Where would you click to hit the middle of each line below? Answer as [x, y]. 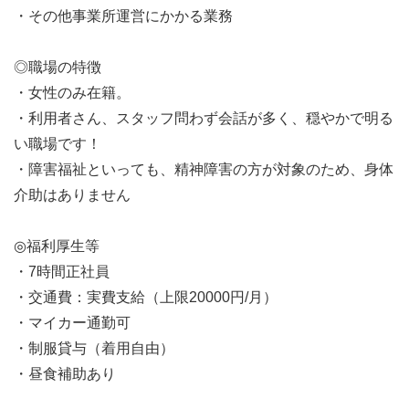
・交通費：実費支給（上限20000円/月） [146, 297]
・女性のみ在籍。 [72, 93]
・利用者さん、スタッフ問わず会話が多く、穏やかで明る [204, 118]
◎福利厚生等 [57, 246]
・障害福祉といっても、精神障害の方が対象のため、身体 [204, 169]
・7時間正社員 [62, 272]
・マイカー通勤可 [72, 323]
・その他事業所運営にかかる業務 [123, 16]
